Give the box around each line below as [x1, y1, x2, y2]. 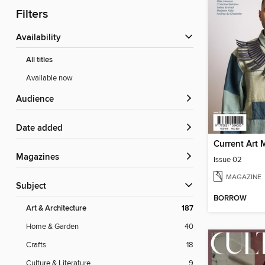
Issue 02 [214, 154, 242, 164]
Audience [22, 94, 54, 105]
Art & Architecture [26, 203, 86, 214]
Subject [21, 181, 46, 192]
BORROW [214, 193, 247, 204]
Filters [16, 7, 48, 22]
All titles [26, 55, 53, 66]
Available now [26, 73, 73, 83]
